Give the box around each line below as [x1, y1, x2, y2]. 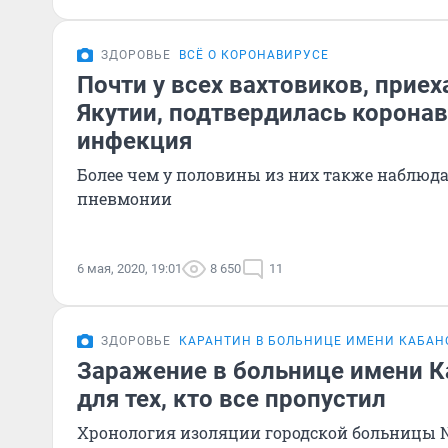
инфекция [77, 127, 192, 155]
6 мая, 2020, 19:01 [77, 261, 182, 276]
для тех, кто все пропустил [77, 385, 386, 413]
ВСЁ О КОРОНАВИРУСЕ [179, 48, 329, 62]
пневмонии [77, 188, 172, 209]
